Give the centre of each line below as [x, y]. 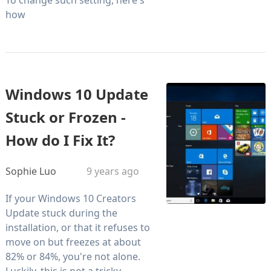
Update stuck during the [61, 213]
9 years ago [113, 171]
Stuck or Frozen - [65, 117]
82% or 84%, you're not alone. [73, 256]
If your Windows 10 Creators [70, 198]
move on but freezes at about [73, 242]
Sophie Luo [31, 171]
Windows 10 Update [77, 94]
